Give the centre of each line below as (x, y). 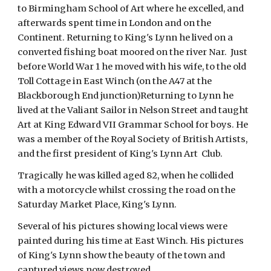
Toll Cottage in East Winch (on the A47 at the (115, 81)
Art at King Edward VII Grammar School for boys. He (133, 125)
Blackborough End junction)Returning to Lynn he (126, 96)
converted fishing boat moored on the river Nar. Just (133, 52)
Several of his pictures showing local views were (123, 226)
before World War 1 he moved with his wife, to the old (132, 67)
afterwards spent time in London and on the (115, 23)
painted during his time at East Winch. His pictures (131, 241)
